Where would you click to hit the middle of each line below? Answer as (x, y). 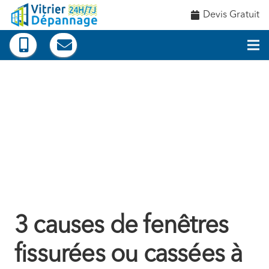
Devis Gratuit (231, 15)
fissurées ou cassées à (128, 255)
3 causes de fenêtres (122, 227)
